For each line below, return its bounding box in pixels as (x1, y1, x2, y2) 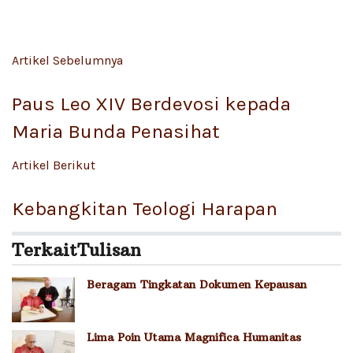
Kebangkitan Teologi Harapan (12, 196, 277, 220)
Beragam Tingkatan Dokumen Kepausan (87, 277, 307, 292)
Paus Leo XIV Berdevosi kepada (12, 92, 291, 116)
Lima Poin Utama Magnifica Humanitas (87, 330, 301, 345)
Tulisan (77, 239, 141, 262)
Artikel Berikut (12, 157, 95, 173)
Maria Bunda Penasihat (12, 120, 220, 143)
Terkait (12, 239, 77, 262)
